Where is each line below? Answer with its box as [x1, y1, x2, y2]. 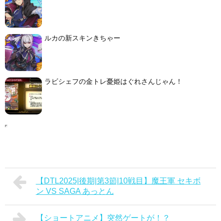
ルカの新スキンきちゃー [44, 34, 120, 42]
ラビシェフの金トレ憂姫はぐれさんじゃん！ [44, 77, 183, 85]
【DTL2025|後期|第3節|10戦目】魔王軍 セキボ [36, 176, 201, 185]
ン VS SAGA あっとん [36, 186, 114, 195]
